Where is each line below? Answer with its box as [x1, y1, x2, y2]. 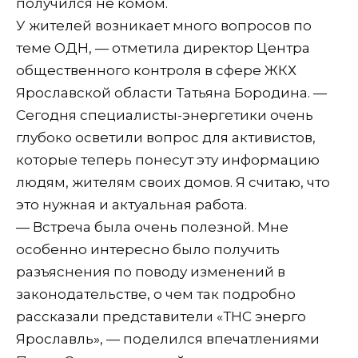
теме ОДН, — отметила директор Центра [16, 39, 310, 56]
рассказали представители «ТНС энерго [16, 308, 306, 324]
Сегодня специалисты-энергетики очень [16, 106, 313, 123]
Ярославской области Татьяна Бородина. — [16, 84, 327, 101]
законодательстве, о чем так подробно [16, 285, 296, 302]
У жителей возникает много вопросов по [16, 17, 312, 34]
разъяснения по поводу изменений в [16, 263, 285, 280]
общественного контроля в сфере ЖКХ [16, 62, 296, 78]
